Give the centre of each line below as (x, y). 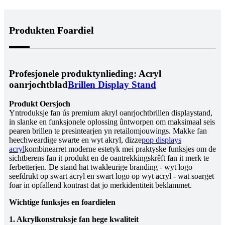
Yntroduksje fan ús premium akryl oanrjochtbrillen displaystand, (111, 113)
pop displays (161, 140)
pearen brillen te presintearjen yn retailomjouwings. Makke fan (108, 131)
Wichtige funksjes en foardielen (62, 202)
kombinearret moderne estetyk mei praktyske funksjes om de (120, 149)
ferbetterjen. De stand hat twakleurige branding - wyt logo (101, 167)
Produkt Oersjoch (40, 104)
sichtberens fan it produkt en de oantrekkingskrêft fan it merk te (109, 158)
